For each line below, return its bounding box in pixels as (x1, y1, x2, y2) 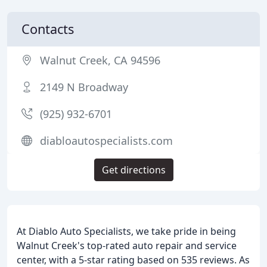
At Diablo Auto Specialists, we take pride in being (17, 225, 236, 238)
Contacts (21, 20, 74, 38)
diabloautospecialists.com (40, 133, 173, 148)
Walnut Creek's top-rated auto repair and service (17, 239, 237, 252)
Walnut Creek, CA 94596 (40, 53, 160, 67)
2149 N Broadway (40, 80, 128, 94)
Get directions (101, 163, 166, 176)
